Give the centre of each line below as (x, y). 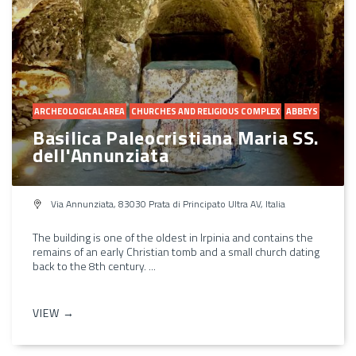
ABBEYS (302, 111)
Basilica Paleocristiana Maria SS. (176, 137)
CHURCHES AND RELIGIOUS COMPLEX (205, 111)
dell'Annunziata (101, 155)
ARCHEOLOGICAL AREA (79, 111)
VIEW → (54, 312)
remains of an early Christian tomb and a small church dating (176, 251)
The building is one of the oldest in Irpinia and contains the (173, 237)
